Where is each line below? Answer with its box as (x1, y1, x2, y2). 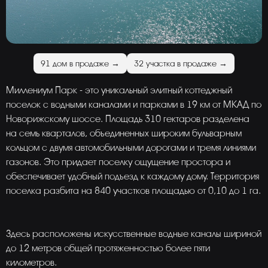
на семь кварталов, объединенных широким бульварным (6, 128, 242, 139)
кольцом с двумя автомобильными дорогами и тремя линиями (6, 142, 256, 153)
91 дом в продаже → (41, 59, 120, 68)
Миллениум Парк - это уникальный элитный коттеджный (6, 85, 232, 96)
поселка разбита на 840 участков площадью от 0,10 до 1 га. (6, 185, 261, 196)
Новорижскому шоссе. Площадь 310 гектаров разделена (6, 114, 249, 124)
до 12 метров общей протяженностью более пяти (6, 243, 210, 254)
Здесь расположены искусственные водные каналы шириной (6, 229, 261, 239)
